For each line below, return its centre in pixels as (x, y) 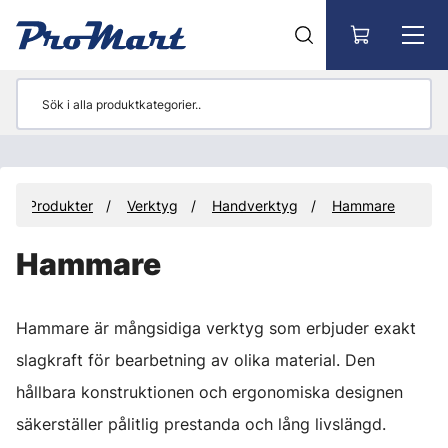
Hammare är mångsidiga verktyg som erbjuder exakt (216, 328)
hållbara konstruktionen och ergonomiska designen (209, 392)
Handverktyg (255, 205)
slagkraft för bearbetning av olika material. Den (195, 360)
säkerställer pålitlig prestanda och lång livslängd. (201, 424)
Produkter (60, 205)
